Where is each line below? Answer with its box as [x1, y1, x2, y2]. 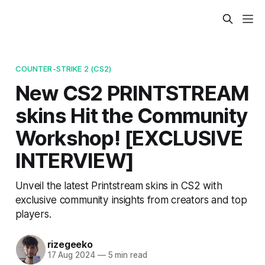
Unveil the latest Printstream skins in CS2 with [15, 179, 222, 192]
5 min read [105, 250, 147, 260]
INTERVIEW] [15, 147, 134, 173]
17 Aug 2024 [47, 250, 95, 260]
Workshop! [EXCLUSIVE [15, 125, 243, 150]
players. [15, 207, 51, 220]
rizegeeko [47, 238, 93, 251]
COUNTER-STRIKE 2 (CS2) [15, 63, 112, 73]
